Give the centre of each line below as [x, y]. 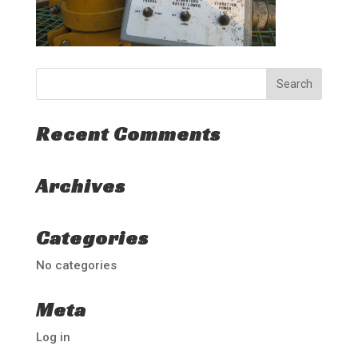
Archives [80, 186]
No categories [76, 265]
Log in [53, 337]
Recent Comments [128, 134]
